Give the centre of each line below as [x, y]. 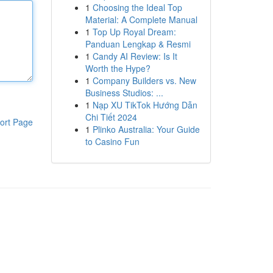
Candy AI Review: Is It [135, 56]
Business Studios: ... [124, 93]
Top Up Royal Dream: [134, 32]
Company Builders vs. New [144, 80]
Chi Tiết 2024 [111, 117]
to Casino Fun [112, 141]
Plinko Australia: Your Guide [146, 129]
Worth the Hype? [118, 68]
